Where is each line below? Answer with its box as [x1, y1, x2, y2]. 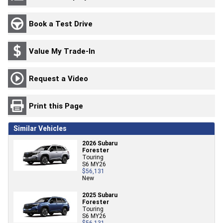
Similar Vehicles [13, 124, 67, 133]
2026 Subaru [82, 139, 117, 147]
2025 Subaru [82, 191, 117, 199]
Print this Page [29, 101, 83, 111]
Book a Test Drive [29, 18, 93, 28]
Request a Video [29, 73, 88, 83]
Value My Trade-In [29, 46, 95, 56]
